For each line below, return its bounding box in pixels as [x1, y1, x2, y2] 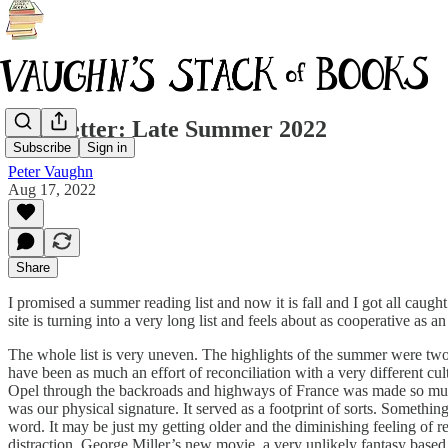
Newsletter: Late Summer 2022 [8, 115, 327, 142]
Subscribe [13, 140, 71, 156]
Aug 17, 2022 [8, 180, 96, 198]
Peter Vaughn [8, 162, 93, 180]
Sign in [87, 140, 127, 156]
